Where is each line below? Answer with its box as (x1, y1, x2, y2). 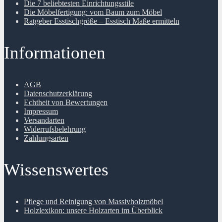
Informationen (4, 43, 106, 63)
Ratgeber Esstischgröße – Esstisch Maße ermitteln (24, 17, 179, 26)
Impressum (24, 107, 58, 116)
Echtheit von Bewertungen (24, 98, 108, 107)
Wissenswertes (4, 160, 109, 180)
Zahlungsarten (24, 134, 68, 143)
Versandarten (24, 116, 64, 125)
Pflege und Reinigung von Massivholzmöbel (24, 197, 163, 206)
